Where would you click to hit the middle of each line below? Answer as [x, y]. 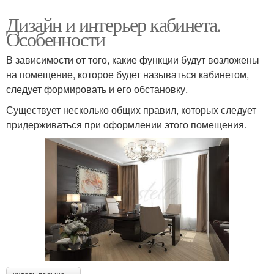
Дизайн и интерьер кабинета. [113, 24]
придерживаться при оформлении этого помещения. [126, 124]
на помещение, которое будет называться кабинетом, [128, 74]
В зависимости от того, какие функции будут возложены [133, 59]
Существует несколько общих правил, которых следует [131, 109]
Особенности [56, 39]
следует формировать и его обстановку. [97, 89]
